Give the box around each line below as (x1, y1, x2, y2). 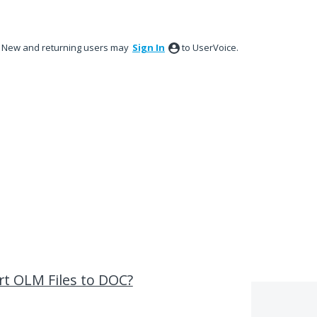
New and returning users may (1, 41, 131, 54)
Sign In (132, 41, 165, 54)
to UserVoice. (182, 41, 238, 54)
